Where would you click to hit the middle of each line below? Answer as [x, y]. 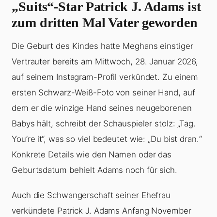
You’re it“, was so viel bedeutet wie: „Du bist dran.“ [107, 139]
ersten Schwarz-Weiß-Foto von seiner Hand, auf [103, 93]
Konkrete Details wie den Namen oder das [92, 155]
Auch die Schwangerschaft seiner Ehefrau [91, 195]
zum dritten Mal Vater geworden [105, 23]
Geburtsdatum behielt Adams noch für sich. [94, 170]
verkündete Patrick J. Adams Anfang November [101, 211]
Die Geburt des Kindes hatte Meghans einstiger [102, 46]
